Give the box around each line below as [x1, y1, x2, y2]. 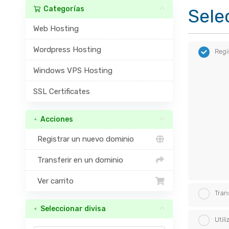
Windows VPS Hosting [33, 66, 112, 75]
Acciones [37, 115, 73, 124]
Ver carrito [33, 176, 74, 186]
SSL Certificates [33, 87, 90, 96]
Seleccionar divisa [37, 204, 106, 213]
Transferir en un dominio [33, 155, 123, 165]
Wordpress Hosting [33, 45, 101, 54]
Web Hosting [33, 24, 79, 33]
